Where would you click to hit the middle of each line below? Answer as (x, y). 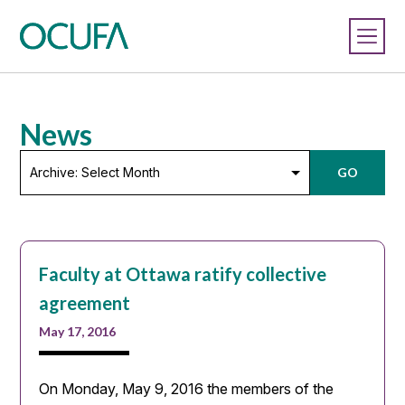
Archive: (47, 159)
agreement (85, 303)
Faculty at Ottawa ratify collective (183, 274)
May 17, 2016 (78, 331)
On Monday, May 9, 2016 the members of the (187, 389)
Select (41, 179)
